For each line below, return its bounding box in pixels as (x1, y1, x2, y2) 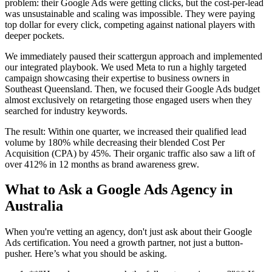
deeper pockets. (5, 30, 64, 41)
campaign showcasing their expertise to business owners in (5, 72, 229, 83)
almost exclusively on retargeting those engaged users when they (5, 94, 252, 105)
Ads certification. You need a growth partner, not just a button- (5, 237, 243, 248)
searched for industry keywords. (5, 105, 127, 116)
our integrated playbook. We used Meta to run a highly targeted (5, 61, 246, 72)
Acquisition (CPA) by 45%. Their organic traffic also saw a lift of (5, 148, 255, 158)
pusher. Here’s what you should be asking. (5, 248, 167, 259)
